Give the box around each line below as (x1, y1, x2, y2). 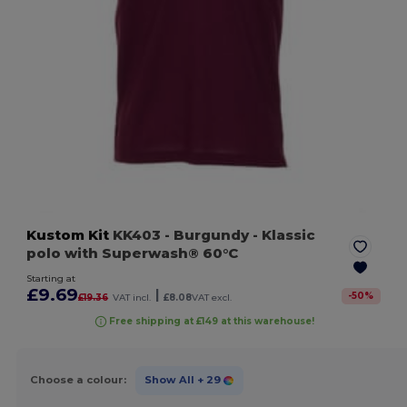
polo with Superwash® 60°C (26, 243, 239, 262)
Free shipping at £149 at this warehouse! (108, 315, 314, 328)
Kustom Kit (26, 225, 110, 243)
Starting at (26, 272, 76, 284)
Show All (144, 373, 194, 387)
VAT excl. (192, 291, 233, 303)
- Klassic (249, 225, 316, 243)
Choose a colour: (29, 373, 126, 387)
